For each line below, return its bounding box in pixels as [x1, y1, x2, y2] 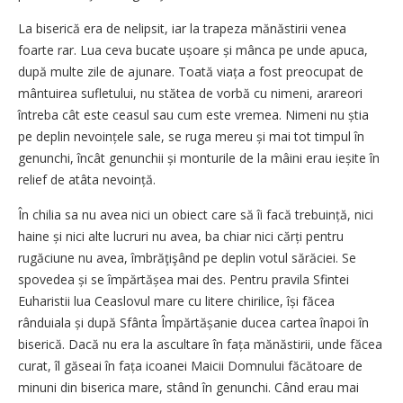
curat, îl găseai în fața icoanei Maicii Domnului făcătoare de [18, 356, 363, 374]
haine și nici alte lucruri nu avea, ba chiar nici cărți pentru [18, 227, 344, 245]
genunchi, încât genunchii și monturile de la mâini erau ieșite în [18, 148, 380, 166]
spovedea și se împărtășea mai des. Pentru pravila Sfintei [18, 270, 349, 288]
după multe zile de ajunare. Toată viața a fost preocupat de [18, 62, 363, 80]
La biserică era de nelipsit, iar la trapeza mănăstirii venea [18, 19, 346, 37]
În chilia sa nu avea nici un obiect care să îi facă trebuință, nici [18, 205, 373, 223]
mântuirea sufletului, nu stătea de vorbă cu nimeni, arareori [18, 84, 363, 102]
